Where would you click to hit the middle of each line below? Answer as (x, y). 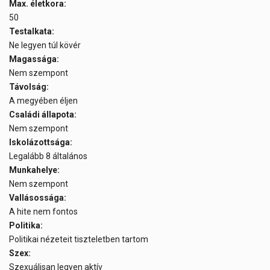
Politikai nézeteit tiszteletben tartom (80, 240)
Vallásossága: (38, 198)
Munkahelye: (34, 170)
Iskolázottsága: (41, 143)
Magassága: (34, 59)
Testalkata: (32, 32)
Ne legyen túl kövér (46, 46)
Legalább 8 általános (49, 156)
